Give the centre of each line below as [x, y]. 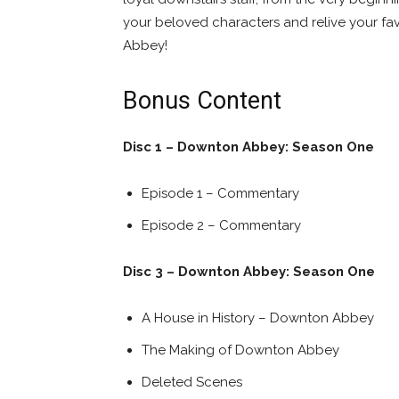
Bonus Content [202, 100]
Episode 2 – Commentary [221, 225]
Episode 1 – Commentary [220, 193]
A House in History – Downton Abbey [258, 318]
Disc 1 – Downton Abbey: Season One [248, 147]
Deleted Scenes [192, 382]
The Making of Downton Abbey [240, 350]
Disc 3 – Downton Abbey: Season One [249, 271]
